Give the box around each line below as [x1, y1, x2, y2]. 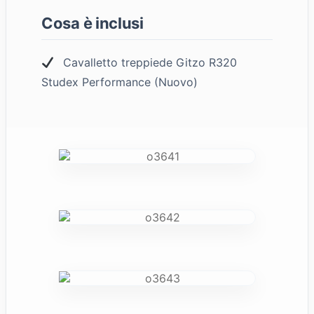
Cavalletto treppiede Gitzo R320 [60, 55, 238, 69]
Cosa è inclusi [41, 13, 144, 32]
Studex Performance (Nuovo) [41, 74, 198, 89]
